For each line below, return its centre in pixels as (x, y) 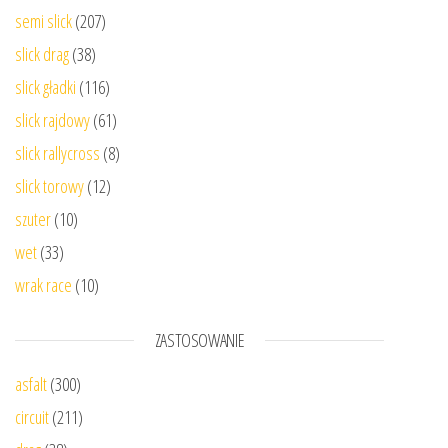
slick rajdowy (52, 119)
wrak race (43, 284)
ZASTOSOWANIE (199, 339)
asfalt (31, 383)
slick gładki (45, 86)
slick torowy (49, 185)
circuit (32, 416)
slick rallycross (57, 152)
